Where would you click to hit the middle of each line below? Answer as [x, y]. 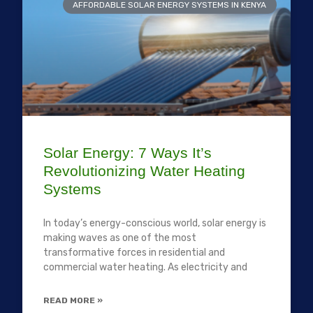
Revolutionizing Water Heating [145, 170]
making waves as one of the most [120, 238]
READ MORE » [73, 300]
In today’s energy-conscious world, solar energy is [155, 223]
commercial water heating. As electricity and [146, 267]
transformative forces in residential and [134, 252]
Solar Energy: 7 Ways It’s [128, 152]
